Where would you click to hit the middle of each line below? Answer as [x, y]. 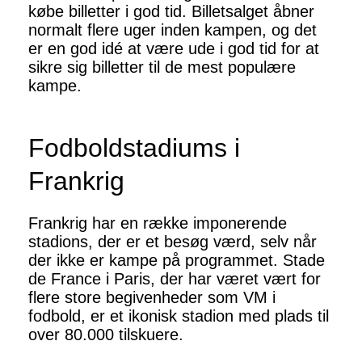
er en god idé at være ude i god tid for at [174, 49]
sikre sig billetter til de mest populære [162, 67]
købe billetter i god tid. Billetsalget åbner [171, 12]
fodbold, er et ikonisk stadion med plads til [179, 316]
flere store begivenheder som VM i [152, 298]
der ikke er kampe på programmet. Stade [177, 261]
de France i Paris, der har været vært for [175, 279]
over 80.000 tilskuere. [106, 335]
